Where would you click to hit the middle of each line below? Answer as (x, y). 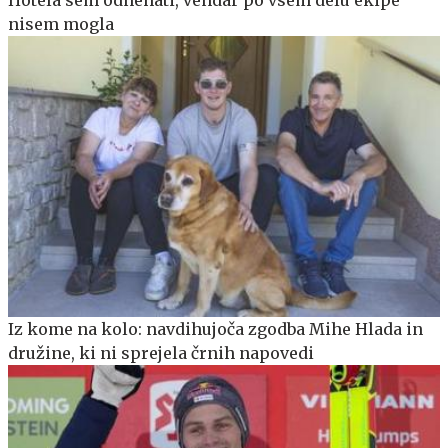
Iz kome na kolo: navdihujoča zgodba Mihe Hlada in (215, 328)
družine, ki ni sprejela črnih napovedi (161, 352)
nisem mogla (61, 23)
